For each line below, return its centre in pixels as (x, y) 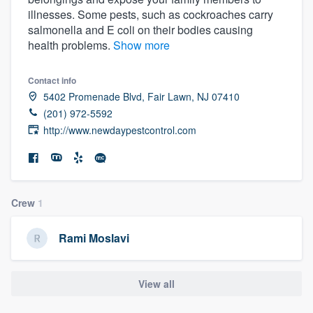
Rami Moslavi (94, 238)
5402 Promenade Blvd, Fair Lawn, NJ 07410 (141, 96)
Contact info (52, 80)
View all (156, 283)
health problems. (71, 45)
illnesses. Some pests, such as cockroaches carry (151, 14)
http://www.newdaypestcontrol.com (120, 130)
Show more (141, 45)
